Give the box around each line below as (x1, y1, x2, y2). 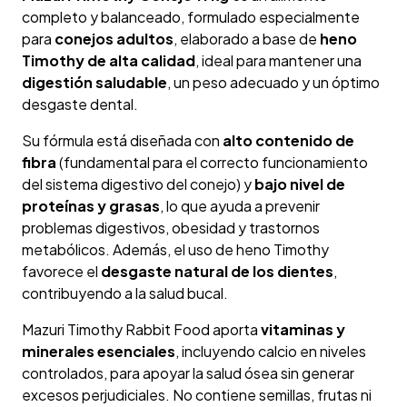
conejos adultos (55, 29, 174, 49)
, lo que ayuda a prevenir (160, 196, 320, 216)
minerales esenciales (22, 342, 175, 362)
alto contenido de (223, 131, 354, 151)
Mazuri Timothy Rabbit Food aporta (22, 320, 261, 340)
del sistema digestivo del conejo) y (22, 174, 254, 194)
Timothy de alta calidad (22, 51, 195, 71)
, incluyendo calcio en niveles (175, 342, 366, 362)
